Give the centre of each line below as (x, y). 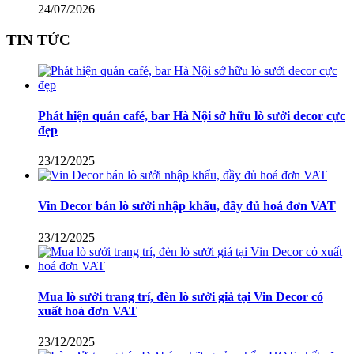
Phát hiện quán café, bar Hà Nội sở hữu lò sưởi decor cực (192, 115)
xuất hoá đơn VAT (88, 311)
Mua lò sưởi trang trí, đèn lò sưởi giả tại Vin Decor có (181, 296)
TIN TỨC (38, 40)
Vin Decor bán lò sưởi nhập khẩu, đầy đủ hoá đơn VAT (187, 206)
